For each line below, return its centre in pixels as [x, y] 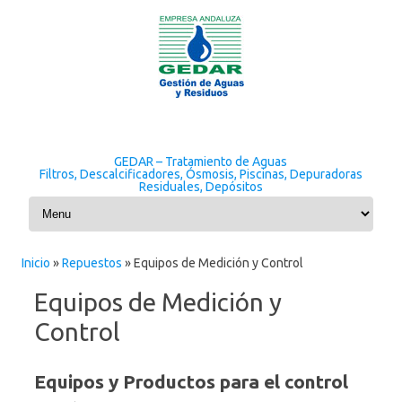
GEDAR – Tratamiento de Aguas [201, 162]
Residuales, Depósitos [201, 187]
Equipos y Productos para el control [191, 381]
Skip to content [243, 199]
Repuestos [92, 263]
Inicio [36, 263]
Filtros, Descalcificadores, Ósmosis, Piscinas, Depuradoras [201, 174]
